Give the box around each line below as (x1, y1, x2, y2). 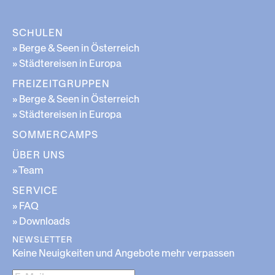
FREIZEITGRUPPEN (12, 77, 110, 90)
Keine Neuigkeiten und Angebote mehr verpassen (12, 247, 234, 260)
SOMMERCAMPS (12, 128, 98, 141)
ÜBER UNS (12, 149, 65, 161)
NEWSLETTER (12, 234, 72, 246)
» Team (12, 164, 44, 177)
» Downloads (12, 215, 70, 228)
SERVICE (12, 184, 58, 197)
